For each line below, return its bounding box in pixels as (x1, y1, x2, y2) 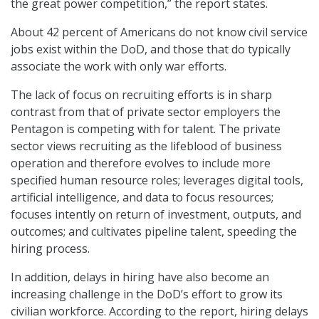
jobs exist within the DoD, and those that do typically (11, 41, 291, 58)
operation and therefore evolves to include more (11, 155, 271, 172)
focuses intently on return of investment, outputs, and (11, 206, 301, 223)
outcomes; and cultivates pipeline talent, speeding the (11, 224, 297, 240)
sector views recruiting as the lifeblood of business (11, 138, 282, 155)
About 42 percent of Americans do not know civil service (11, 24, 308, 41)
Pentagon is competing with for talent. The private (11, 121, 281, 137)
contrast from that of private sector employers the (11, 104, 281, 120)
